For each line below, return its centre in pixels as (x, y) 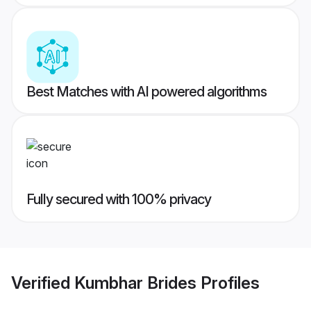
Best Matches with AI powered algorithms (146, 92)
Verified (43, 283)
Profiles (228, 283)
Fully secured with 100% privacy (119, 200)
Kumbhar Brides (135, 283)
